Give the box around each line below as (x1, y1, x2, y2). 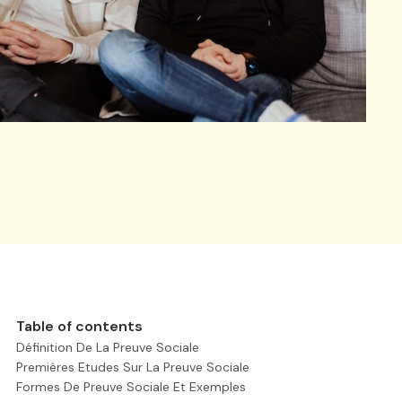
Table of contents (16, 317, 143, 336)
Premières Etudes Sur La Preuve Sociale (16, 359, 249, 375)
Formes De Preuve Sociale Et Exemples (16, 379, 246, 395)
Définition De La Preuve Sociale (16, 339, 199, 355)
